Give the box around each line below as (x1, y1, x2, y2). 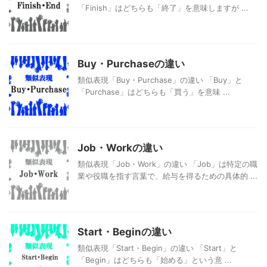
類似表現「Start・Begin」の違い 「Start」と (77, 243, 237, 253)
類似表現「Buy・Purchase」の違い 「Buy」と (77, 75, 243, 85)
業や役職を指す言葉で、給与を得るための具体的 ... (77, 171, 257, 181)
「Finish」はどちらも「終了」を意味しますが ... (77, 3, 249, 13)
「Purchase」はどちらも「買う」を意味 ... (77, 87, 230, 97)
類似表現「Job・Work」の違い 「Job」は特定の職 (77, 159, 257, 169)
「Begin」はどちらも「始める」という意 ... (77, 255, 232, 265)
